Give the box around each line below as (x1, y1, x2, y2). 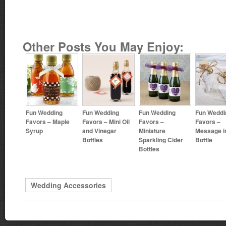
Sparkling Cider (139, 135, 183, 144)
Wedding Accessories (31, 180, 106, 190)
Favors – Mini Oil (82, 117, 130, 126)
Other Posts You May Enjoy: (23, 38, 184, 55)
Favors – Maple (26, 117, 70, 126)
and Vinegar (82, 126, 117, 135)
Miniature (139, 126, 165, 135)
